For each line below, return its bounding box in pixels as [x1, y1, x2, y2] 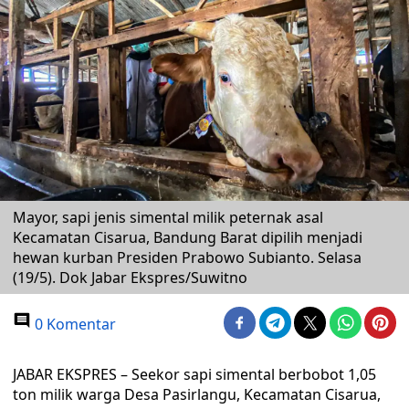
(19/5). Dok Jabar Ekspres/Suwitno [13, 267, 247, 288]
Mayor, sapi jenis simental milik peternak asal [13, 207, 323, 227]
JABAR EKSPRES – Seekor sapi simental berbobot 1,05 [13, 364, 376, 384]
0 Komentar [31, 314, 116, 334]
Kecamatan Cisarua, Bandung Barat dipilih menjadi [13, 227, 362, 247]
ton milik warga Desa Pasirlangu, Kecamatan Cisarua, [13, 384, 381, 404]
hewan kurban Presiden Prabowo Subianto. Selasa [13, 247, 362, 267]
